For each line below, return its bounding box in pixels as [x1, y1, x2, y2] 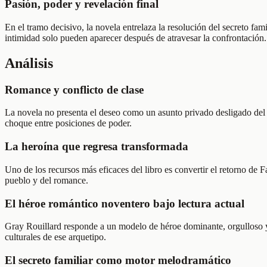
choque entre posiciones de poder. [5, 118, 132, 129]
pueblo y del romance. [5, 175, 88, 185]
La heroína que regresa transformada [5, 140, 188, 153]
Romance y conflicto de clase [5, 83, 144, 96]
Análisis [5, 55, 53, 71]
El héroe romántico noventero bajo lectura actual [5, 197, 244, 210]
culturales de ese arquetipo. [5, 232, 106, 243]
